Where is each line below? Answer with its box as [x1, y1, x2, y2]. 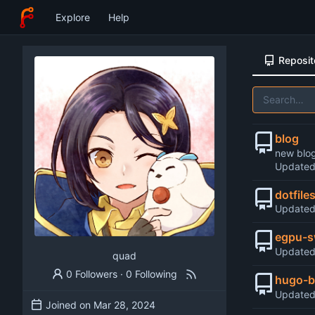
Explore [55, 11, 90, 23]
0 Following [126, 267, 178, 280]
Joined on [46, 298, 94, 311]
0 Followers [66, 267, 118, 280]
